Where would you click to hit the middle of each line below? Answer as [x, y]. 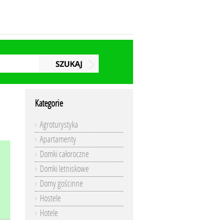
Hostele [50, 198]
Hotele [49, 213]
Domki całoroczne [64, 154]
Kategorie [49, 103]
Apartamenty [58, 139]
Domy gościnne [61, 184]
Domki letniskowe [64, 169]
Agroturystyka [59, 125]
